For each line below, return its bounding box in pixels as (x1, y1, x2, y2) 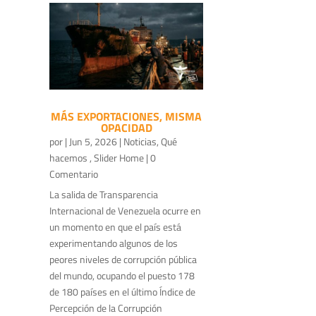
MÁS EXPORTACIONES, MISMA (51, 107, 202, 125)
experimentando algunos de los (49, 235, 178, 250)
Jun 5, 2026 (69, 133, 117, 149)
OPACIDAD (100, 119, 152, 136)
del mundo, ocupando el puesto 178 (49, 267, 195, 283)
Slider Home (94, 150, 144, 165)
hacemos (49, 150, 90, 165)
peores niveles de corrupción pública (49, 251, 197, 267)
